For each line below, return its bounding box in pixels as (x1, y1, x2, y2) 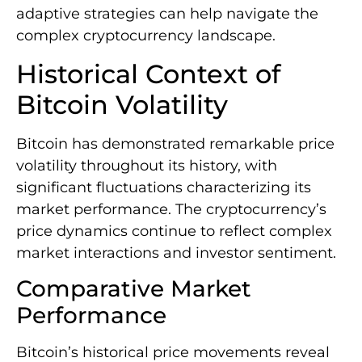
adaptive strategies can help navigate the (16, 5, 318, 23)
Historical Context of (16, 57, 280, 90)
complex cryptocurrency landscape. (16, 27, 276, 45)
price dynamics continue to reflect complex (16, 221, 332, 240)
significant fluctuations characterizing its (16, 178, 311, 196)
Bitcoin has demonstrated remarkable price (16, 134, 335, 153)
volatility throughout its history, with (16, 156, 277, 175)
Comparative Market (16, 275, 251, 303)
